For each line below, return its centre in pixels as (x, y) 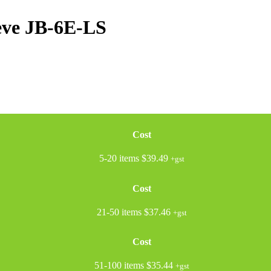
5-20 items (119, 158)
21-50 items (119, 212)
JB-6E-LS (66, 28)
